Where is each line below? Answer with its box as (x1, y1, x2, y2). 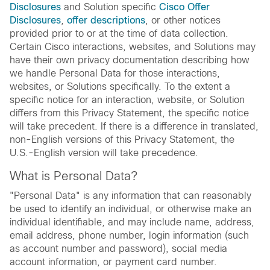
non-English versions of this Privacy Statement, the (10, 134, 234, 145)
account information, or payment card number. (10, 257, 217, 268)
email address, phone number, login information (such (10, 230, 249, 241)
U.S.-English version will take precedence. (10, 148, 198, 159)
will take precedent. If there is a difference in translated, (10, 121, 259, 132)
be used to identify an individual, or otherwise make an (10, 204, 251, 215)
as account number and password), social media (10, 243, 227, 254)
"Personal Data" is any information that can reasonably (10, 190, 251, 201)
